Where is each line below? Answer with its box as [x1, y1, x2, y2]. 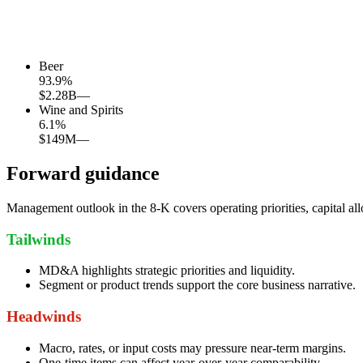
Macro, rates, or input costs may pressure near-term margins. [39, 340, 346, 355]
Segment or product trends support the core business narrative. [39, 278, 356, 293]
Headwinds [6, 308, 81, 326]
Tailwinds [6, 230, 70, 248]
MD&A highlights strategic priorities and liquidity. [39, 263, 295, 278]
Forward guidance [6, 162, 160, 184]
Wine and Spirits [39, 103, 123, 117]
